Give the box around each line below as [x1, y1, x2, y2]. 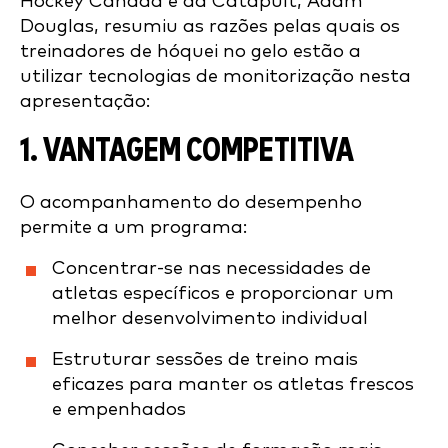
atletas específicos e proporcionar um [52, 284, 394, 303]
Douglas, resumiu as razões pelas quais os [20, 17, 400, 36]
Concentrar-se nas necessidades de [52, 259, 371, 278]
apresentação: [20, 92, 150, 111]
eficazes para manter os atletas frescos [52, 375, 414, 394]
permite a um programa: [20, 218, 247, 237]
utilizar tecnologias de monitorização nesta [20, 67, 411, 86]
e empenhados [52, 400, 186, 419]
